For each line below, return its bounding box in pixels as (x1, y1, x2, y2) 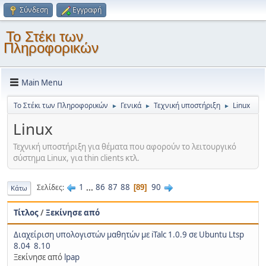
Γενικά (121, 100, 141, 110)
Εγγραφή (72, 5, 102, 15)
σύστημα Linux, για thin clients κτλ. (13, 152, 140, 163)
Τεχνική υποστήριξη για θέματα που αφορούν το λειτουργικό (13, 141, 236, 152)
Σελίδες (37, 182, 62, 193)
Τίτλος (14, 207, 39, 218)
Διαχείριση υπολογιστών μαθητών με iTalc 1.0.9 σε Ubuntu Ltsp (14, 229, 244, 240)
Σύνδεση (20, 5, 48, 15)
